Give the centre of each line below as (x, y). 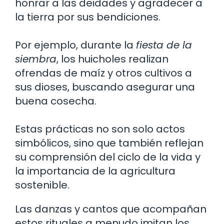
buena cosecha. (56, 101)
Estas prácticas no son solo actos (100, 129)
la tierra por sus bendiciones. (88, 17)
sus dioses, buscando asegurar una (105, 87)
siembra (36, 59)
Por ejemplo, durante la (75, 45)
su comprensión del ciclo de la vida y (108, 157)
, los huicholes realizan (112, 59)
